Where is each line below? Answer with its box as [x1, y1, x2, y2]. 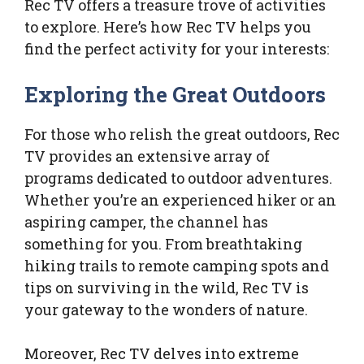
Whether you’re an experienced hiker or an [24, 190, 336, 210]
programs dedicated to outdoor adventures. [24, 168, 332, 188]
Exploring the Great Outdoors [24, 80, 326, 109]
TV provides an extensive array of [24, 146, 270, 167]
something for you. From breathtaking [24, 234, 302, 254]
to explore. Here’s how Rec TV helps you [24, 17, 311, 37]
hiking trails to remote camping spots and [24, 256, 329, 276]
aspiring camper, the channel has [24, 212, 268, 232]
